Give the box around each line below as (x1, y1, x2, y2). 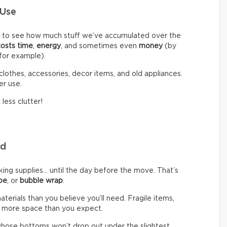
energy (36, 42, 61, 50)
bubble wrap (20, 177, 63, 184)
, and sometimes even (61, 42, 139, 50)
